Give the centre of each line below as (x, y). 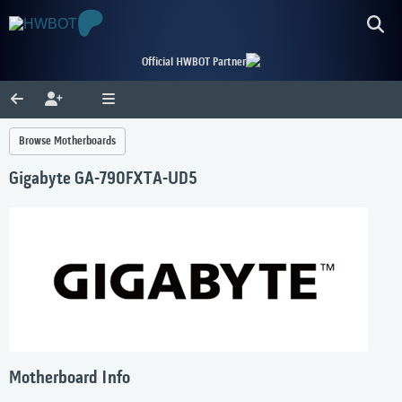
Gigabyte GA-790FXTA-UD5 (103, 180)
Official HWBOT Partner (194, 62)
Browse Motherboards (67, 141)
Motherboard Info (70, 379)
